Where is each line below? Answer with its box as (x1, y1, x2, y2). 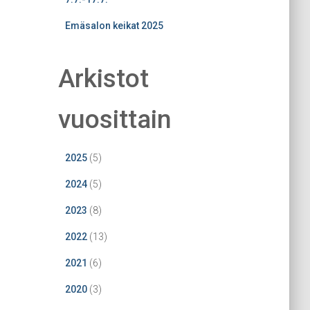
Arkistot (57, 64, 149, 93)
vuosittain (57, 104, 172, 134)
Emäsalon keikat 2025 (64, 20, 163, 31)
